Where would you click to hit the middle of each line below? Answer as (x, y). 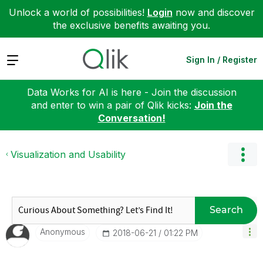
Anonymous (63, 231)
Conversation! (131, 118)
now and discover (213, 12)
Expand (23, 59)
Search (226, 210)
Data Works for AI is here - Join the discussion (131, 92)
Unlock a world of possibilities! (78, 12)
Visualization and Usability (68, 154)
